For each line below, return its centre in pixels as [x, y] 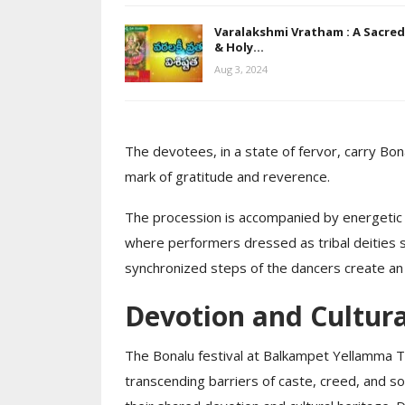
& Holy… [239, 47]
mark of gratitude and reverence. [227, 177]
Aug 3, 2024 [240, 70]
